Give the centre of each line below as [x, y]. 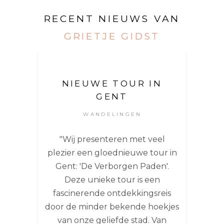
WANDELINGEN [112, 114]
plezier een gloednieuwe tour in [112, 153]
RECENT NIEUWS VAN [112, 19]
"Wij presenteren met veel [112, 139]
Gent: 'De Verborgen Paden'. [112, 166]
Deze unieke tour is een [112, 180]
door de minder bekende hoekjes [112, 207]
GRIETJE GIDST [112, 36]
